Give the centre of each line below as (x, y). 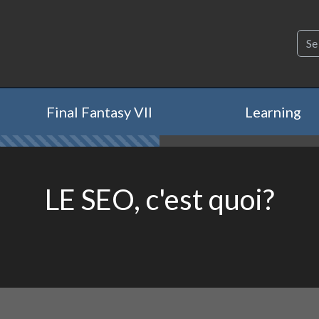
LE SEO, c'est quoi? (159, 199)
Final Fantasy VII (99, 112)
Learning (273, 112)
